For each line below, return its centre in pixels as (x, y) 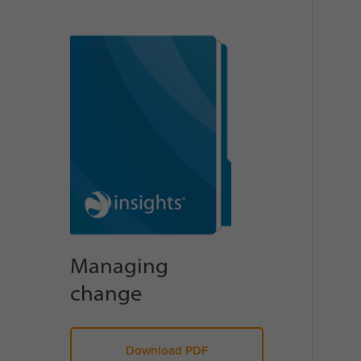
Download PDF (167, 350)
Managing (119, 265)
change (106, 293)
